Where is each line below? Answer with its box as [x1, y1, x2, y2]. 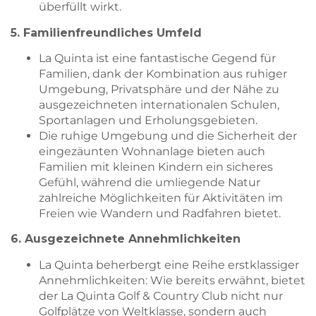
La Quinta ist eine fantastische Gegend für [39, 51, 276, 65]
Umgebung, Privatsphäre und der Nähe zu [39, 82, 279, 96]
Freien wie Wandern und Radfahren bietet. [39, 206, 281, 220]
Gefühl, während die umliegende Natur [39, 175, 260, 189]
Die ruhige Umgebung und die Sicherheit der [39, 128, 297, 142]
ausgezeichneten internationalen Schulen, [39, 97, 279, 111]
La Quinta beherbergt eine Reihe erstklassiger [39, 257, 299, 272]
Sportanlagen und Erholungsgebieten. [39, 113, 257, 127]
